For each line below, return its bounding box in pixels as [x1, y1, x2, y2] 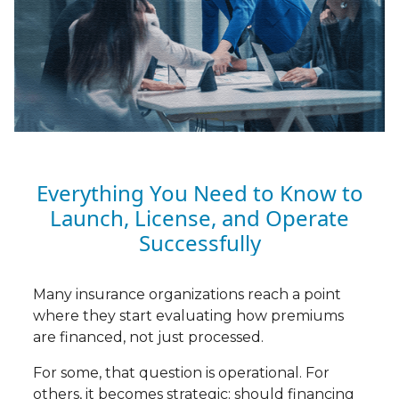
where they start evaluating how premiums [32, 307, 344, 325]
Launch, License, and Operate [50, 203, 349, 233]
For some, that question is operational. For [32, 364, 330, 382]
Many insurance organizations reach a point [32, 286, 341, 304]
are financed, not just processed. [32, 329, 264, 346]
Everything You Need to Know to [36, 178, 363, 208]
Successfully [138, 228, 261, 258]
